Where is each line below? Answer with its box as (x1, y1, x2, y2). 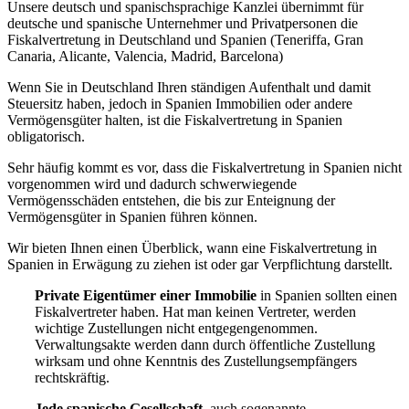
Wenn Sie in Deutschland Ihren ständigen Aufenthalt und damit (7, 79, 371, 96)
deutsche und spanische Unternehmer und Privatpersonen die (7, 16, 358, 32)
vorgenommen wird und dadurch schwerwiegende (7, 176, 297, 193)
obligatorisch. (7, 129, 85, 145)
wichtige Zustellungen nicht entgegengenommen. (35, 320, 318, 337)
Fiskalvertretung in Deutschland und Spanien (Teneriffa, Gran (7, 32, 363, 48)
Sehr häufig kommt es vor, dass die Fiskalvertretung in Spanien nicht (7, 160, 402, 176)
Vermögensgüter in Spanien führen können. (7, 209, 257, 225)
